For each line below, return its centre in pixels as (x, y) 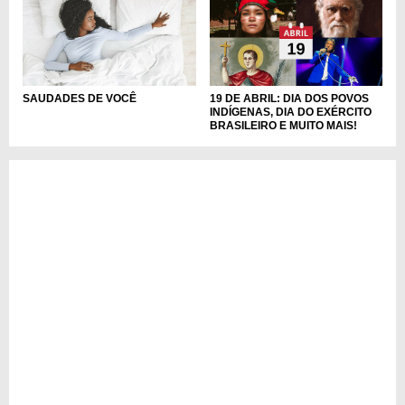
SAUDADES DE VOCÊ (80, 99)
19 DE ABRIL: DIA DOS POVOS (289, 99)
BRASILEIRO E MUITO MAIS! (283, 126)
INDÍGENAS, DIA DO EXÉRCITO (290, 113)
